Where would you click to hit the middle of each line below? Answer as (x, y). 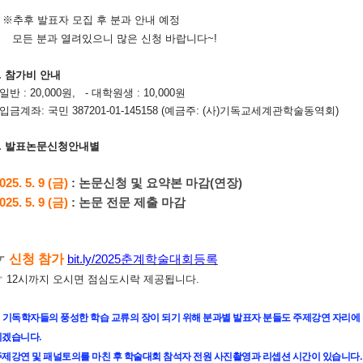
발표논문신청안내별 (52, 146)
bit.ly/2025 (94, 259)
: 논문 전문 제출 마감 (128, 202)
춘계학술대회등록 (169, 259)
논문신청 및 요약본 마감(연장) (160, 183)
